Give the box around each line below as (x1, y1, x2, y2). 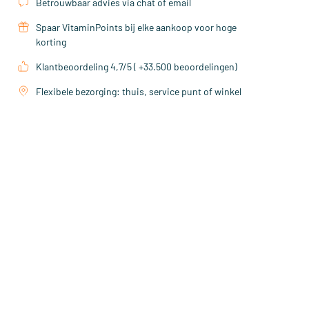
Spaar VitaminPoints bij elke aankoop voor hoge (36, 21, 237, 34)
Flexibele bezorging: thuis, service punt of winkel (36, 86, 241, 98)
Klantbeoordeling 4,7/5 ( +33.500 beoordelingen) (36, 61, 237, 73)
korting (36, 36, 66, 48)
